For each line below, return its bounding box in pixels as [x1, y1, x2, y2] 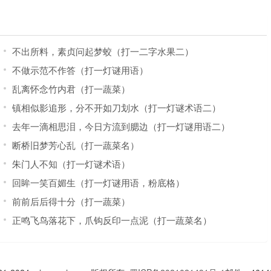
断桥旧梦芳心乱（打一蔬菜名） [11, 139, 139, 151]
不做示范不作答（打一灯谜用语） [11, 64, 148, 76]
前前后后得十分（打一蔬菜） [11, 195, 130, 207]
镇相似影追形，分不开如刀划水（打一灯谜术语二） [11, 101, 221, 114]
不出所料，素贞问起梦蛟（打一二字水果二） [11, 45, 194, 57]
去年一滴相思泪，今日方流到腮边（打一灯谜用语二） [11, 120, 230, 132]
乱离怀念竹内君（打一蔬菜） [11, 82, 130, 95]
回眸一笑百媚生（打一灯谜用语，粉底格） [11, 176, 184, 189]
